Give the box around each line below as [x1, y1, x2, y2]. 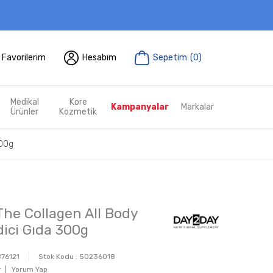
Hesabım [82, 52, 116, 63]
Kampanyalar [111, 102, 169, 112]
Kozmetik [59, 107, 97, 117]
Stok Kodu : [38, 252, 79, 261]
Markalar [181, 102, 214, 112]
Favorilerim [2, 52, 46, 63]
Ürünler [10, 107, 39, 117]
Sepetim [153, 52, 187, 63]
